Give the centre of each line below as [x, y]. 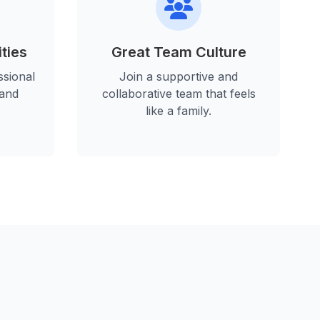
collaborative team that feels [179, 94]
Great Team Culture [179, 52]
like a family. [179, 111]
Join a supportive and [179, 77]
